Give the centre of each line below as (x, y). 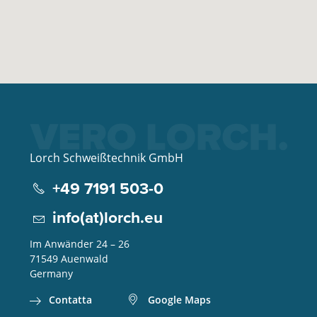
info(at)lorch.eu (107, 217)
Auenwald (84, 259)
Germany (51, 273)
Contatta (70, 300)
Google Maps (179, 300)
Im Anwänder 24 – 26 (79, 244)
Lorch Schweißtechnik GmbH (106, 157)
